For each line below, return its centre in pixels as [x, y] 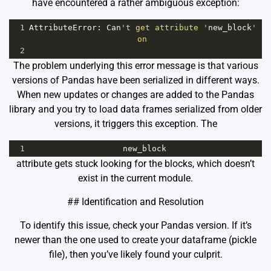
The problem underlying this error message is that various [135, 66]
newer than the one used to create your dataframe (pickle [135, 240]
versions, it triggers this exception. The [135, 124]
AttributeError [63, 28]
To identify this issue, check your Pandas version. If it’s [135, 226]
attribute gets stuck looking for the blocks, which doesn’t [135, 164]
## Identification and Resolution [135, 202]
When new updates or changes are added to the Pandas [135, 95]
